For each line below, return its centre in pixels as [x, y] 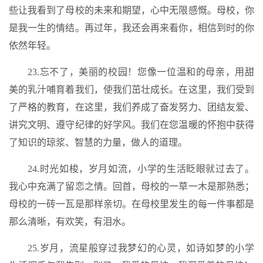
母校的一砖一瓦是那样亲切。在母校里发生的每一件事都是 [131, 204]
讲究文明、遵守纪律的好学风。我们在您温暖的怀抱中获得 [131, 125]
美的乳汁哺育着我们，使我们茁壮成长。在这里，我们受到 [131, 90]
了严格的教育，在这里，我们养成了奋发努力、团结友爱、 [131, 107]
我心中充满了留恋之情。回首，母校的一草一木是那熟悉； [131, 186]
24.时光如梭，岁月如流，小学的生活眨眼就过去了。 [141, 169]
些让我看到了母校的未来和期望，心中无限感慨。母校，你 [131, 10]
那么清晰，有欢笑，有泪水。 [70, 222]
